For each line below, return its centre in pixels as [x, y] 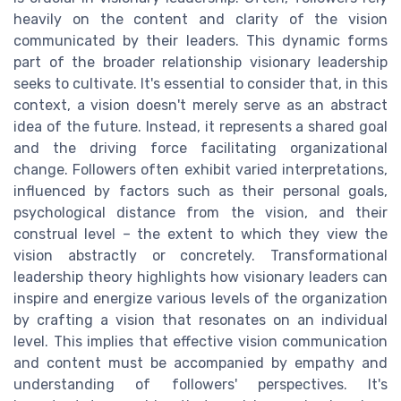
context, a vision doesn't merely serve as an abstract [200, 105]
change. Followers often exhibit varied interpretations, [200, 169]
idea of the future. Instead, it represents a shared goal [200, 126]
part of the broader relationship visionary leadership [200, 62]
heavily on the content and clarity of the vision [200, 19]
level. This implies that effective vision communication [200, 341]
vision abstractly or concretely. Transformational [200, 255]
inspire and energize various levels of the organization [200, 298]
